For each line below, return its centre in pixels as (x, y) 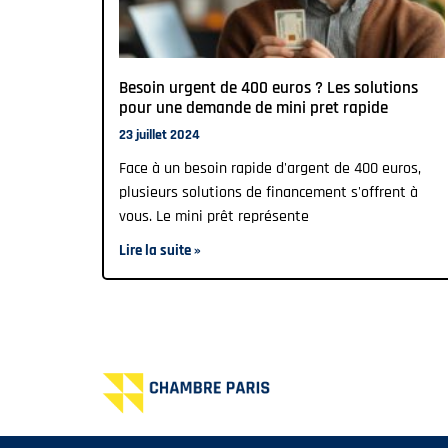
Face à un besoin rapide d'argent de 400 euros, (270, 168)
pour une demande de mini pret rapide (253, 107)
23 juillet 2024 (159, 134)
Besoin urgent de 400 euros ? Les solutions (268, 87)
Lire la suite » (160, 250)
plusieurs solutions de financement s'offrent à (268, 192)
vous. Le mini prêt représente (214, 216)
